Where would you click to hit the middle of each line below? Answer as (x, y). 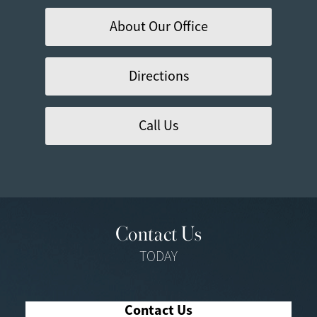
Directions (158, 76)
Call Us (158, 125)
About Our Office (158, 26)
